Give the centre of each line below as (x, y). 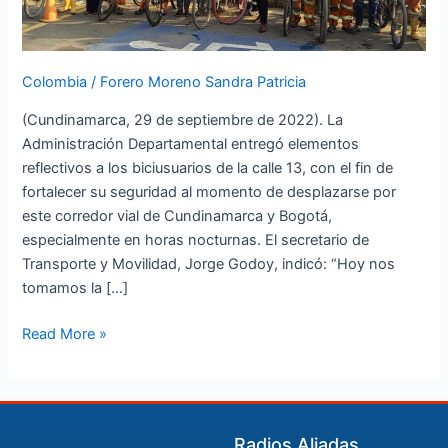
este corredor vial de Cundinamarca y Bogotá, (177, 215)
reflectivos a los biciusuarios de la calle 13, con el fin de (208, 167)
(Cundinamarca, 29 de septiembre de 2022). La (183, 119)
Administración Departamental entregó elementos (191, 143)
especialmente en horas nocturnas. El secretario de (196, 239)
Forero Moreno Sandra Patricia (203, 82)
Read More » (65, 333)
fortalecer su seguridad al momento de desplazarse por (209, 191)
